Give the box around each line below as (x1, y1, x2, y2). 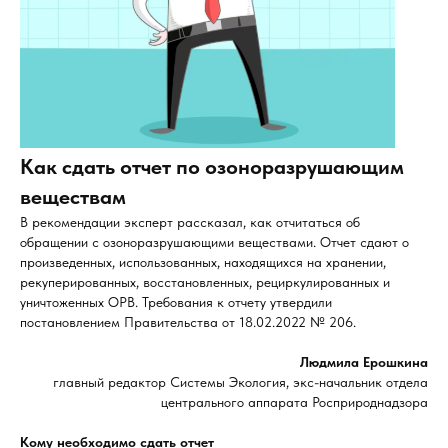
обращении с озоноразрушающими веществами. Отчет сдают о (20, 234, 409, 250)
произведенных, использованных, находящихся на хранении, (20, 254, 386, 270)
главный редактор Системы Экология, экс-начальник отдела (53, 374, 428, 390)
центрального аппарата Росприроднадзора (161, 394, 428, 410)
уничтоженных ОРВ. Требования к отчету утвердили (20, 294, 332, 310)
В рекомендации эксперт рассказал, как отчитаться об (20, 214, 360, 230)
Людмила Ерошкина (300, 354, 428, 370)
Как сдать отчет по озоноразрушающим (20, 154, 404, 179)
